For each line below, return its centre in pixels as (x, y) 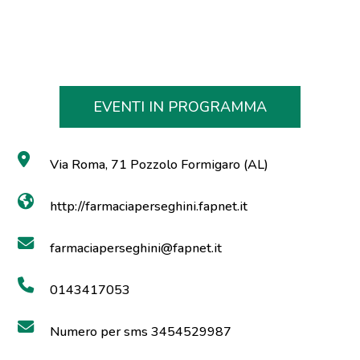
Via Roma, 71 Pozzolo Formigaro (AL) (160, 165)
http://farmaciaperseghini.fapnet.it (149, 207)
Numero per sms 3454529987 (141, 332)
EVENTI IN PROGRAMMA (180, 107)
